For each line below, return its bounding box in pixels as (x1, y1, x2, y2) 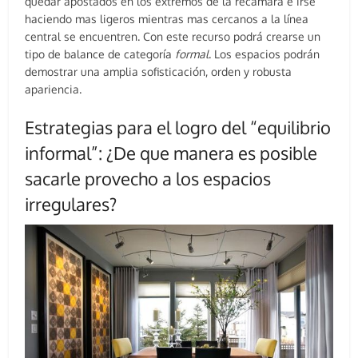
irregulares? (25, 193, 117, 216)
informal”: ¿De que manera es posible (25, 141, 318, 165)
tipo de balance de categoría (25, 47, 176, 62)
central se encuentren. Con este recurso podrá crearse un (25, 30, 321, 44)
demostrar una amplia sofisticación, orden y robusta (25, 65, 292, 79)
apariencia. (25, 82, 82, 97)
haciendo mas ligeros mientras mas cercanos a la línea (25, 12, 309, 26)
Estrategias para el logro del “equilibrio (25, 116, 332, 139)
